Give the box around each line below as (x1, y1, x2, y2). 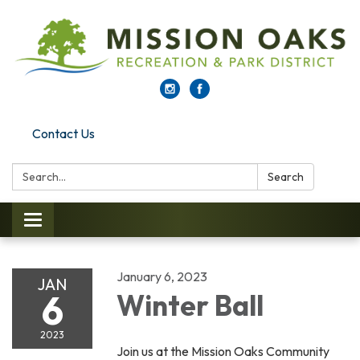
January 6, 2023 (117, 268, 207, 285)
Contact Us (32, 125, 95, 142)
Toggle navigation (32, 214, 130, 231)
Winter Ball (117, 288, 264, 324)
